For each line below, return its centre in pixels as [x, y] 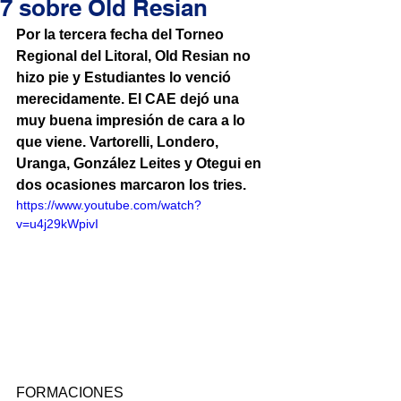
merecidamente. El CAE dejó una [129, 99]
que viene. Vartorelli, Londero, [119, 142]
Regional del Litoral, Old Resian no [135, 56]
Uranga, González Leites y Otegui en [141, 163]
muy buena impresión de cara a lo [132, 120]
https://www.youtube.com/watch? [109, 205]
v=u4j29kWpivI [57, 224]
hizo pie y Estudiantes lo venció [125, 77]
